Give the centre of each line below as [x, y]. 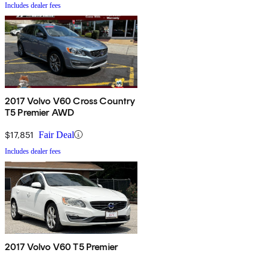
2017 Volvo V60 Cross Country [70, 101]
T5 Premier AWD [40, 112]
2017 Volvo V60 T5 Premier [61, 246]
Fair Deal [56, 134]
